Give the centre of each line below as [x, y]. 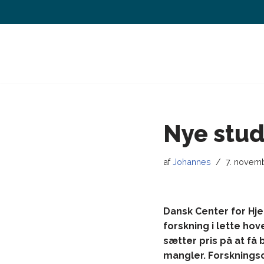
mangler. [186, 255]
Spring [23, 32]
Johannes [192, 162]
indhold [25, 62]
